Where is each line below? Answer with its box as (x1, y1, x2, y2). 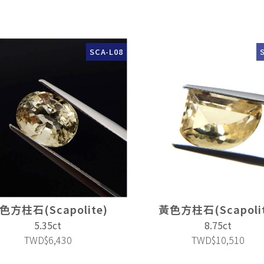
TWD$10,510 (192, 233, 245, 247)
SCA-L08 (90, 46, 123, 57)
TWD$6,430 (24, 233, 72, 247)
